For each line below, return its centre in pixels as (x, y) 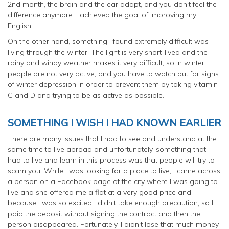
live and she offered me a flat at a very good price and (99, 192)
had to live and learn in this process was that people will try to (111, 160)
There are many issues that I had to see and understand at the (112, 138)
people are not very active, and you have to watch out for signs (113, 73)
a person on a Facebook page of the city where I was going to (113, 181)
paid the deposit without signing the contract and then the (104, 213)
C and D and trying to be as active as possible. (86, 95)
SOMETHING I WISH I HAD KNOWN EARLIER (114, 122)
